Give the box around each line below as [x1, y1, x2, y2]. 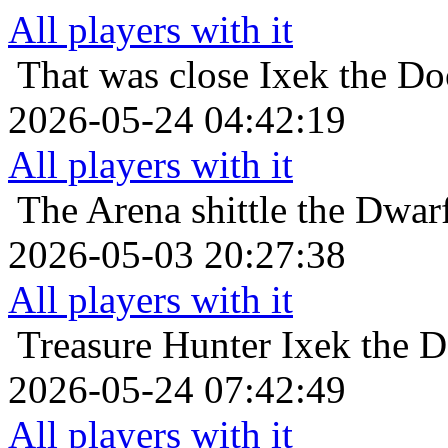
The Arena [17, 188, 181, 232]
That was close [17, 53, 249, 97]
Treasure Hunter [17, 323, 271, 367]
